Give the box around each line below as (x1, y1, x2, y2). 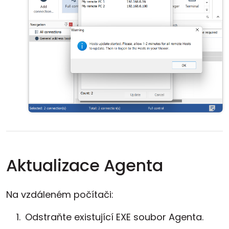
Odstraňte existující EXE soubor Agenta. (25, 211, 203, 223)
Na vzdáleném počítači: (6, 188, 113, 201)
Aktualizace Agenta (6, 154, 163, 177)
